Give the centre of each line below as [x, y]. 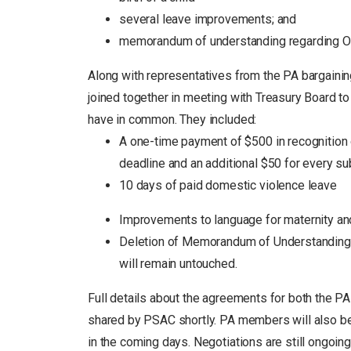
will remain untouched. [178, 263]
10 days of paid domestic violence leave [228, 185]
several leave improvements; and [208, 19]
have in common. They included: [172, 119]
